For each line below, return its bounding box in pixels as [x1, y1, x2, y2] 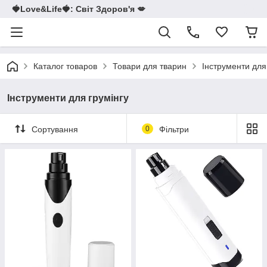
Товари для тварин [113, 61, 187, 71]
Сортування [32, 124, 78, 134]
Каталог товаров [33, 61, 97, 71]
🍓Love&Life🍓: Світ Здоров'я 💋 [12, 4, 145, 14]
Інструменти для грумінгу [7, 93, 129, 103]
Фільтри [159, 124, 189, 134]
